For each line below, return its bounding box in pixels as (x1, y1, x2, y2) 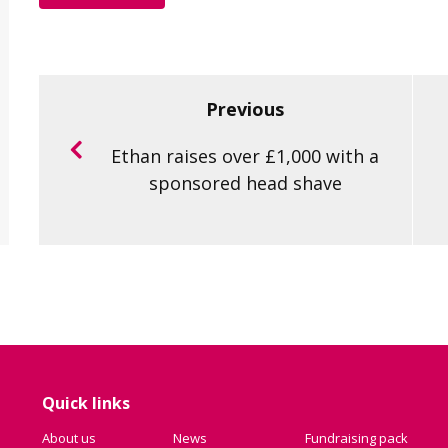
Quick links (42, 392, 131, 415)
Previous (206, 97, 285, 122)
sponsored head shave (148, 171, 342, 196)
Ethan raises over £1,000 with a (111, 144, 380, 169)
